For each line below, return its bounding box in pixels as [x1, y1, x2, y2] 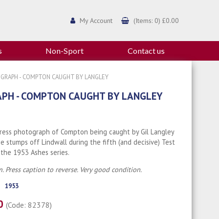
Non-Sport [45, 46, 84, 56]
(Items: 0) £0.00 [133, 16, 179, 25]
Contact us [127, 46, 165, 56]
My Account [79, 16, 112, 25]
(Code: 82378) [6, 199, 52, 210]
